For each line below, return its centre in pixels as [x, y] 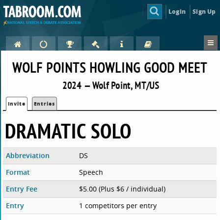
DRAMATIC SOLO [69, 131]
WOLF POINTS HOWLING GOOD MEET [110, 68]
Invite [17, 104]
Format [18, 172]
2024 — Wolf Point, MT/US [111, 85]
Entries [45, 104]
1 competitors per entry [118, 206]
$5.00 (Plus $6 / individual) [122, 189]
